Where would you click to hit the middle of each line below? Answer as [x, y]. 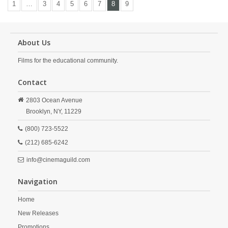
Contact [32, 82]
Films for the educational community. [68, 61]
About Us [34, 42]
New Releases [38, 213]
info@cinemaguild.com [58, 160]
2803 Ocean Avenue [54, 100]
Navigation [38, 181]
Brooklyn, [39, 111]
